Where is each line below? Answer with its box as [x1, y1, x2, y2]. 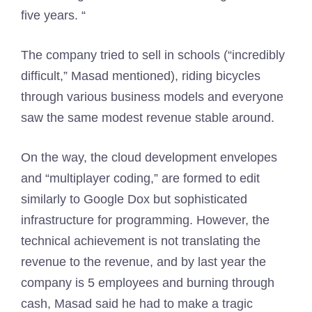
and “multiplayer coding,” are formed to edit [21, 171, 260, 185]
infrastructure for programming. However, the [21, 213, 270, 227]
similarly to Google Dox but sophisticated [21, 192, 247, 206]
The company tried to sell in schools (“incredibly [21, 48, 285, 62]
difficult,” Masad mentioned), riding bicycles [21, 69, 260, 83]
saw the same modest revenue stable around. [21, 111, 274, 125]
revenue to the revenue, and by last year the [21, 255, 266, 269]
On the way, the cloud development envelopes [21, 150, 277, 164]
